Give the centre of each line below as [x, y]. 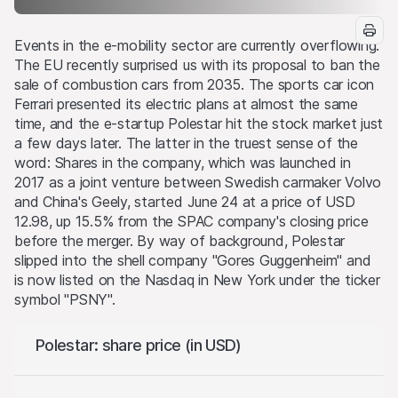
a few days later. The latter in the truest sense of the [186, 143]
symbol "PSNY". [65, 299]
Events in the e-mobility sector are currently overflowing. [197, 45]
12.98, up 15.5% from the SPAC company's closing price [191, 221]
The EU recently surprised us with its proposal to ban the [197, 65]
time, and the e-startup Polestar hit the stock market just [199, 123]
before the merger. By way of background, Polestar [180, 241]
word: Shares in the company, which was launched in [183, 163]
